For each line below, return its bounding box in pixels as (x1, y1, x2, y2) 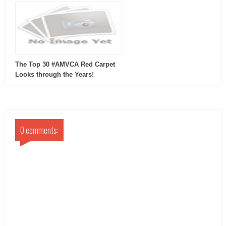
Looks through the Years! (15, 71, 94, 79)
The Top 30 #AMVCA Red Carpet (15, 61, 115, 69)
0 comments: (20, 124, 59, 137)
